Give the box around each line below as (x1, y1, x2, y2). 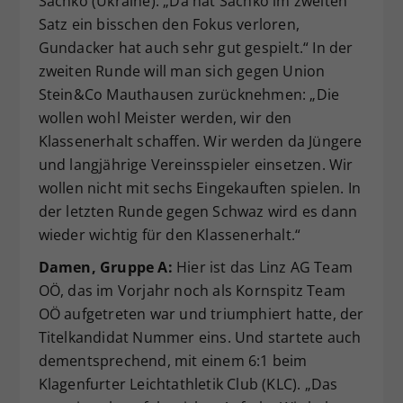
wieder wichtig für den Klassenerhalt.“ (38, 225, 301, 246)
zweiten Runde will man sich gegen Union (38, 61, 326, 82)
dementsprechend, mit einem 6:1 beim (38, 351, 308, 372)
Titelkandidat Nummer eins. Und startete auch (38, 327, 362, 348)
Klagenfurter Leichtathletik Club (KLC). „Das (38, 374, 338, 395)
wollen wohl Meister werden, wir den (38, 108, 292, 129)
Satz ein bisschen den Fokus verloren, (38, 14, 300, 35)
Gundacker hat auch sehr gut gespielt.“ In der (38, 38, 354, 58)
